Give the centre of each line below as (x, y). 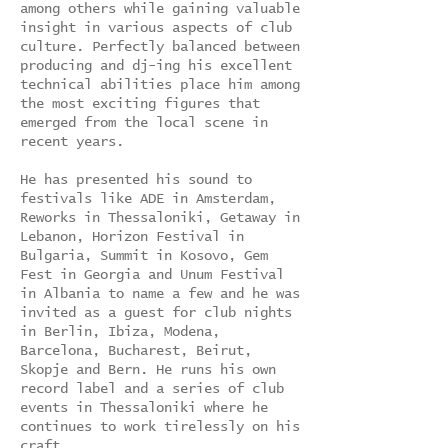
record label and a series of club (152, 389)
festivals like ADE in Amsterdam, (148, 199)
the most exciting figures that (140, 104)
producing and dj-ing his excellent (156, 66)
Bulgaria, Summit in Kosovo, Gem (144, 256)
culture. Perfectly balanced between (160, 47)
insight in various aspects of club (156, 28)
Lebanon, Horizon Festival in (132, 237)
